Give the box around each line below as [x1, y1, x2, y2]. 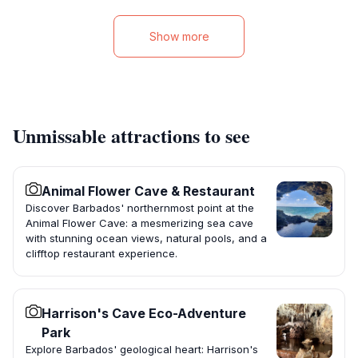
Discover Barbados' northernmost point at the [26, 201, 254, 215]
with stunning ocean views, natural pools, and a [26, 232, 267, 245]
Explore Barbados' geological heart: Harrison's [26, 343, 258, 356]
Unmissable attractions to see [13, 121, 250, 150]
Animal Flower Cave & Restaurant [42, 183, 255, 200]
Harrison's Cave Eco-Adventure [42, 305, 246, 322]
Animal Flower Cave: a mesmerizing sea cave [26, 217, 253, 230]
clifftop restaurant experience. [26, 247, 177, 261]
